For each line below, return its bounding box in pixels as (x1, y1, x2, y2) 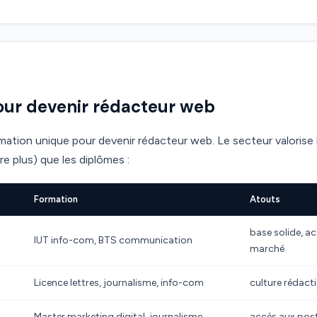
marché (250, 243, 284, 255)
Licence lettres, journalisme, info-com (34, 277, 204, 289)
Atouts (250, 194, 280, 204)
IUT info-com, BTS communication (34, 234, 192, 246)
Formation (34, 194, 78, 204)
